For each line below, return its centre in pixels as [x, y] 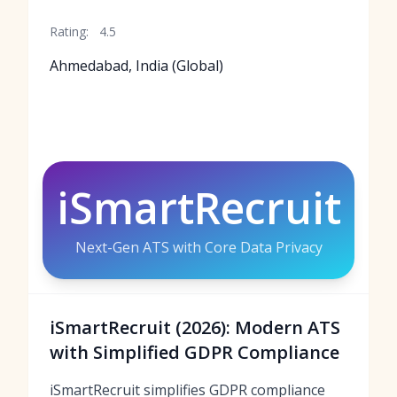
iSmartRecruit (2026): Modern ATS [195, 327]
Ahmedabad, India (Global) [136, 66]
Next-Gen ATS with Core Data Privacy [198, 247]
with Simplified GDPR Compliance [195, 352]
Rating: [69, 31]
